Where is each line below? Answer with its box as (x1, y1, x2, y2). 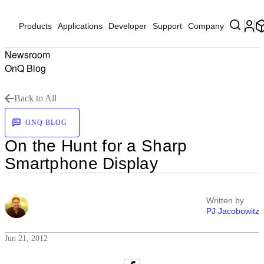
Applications (58, 21, 103, 31)
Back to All (14, 93, 57, 103)
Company (188, 21, 224, 31)
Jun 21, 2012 (5, 234, 48, 243)
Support (153, 21, 182, 31)
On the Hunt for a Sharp (5, 137, 187, 155)
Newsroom (5, 48, 50, 61)
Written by (206, 196, 244, 205)
